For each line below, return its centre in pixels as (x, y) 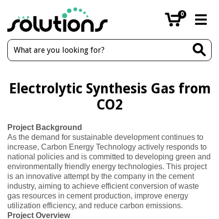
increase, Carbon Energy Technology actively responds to (107, 147)
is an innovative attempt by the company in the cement (101, 176)
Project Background (45, 127)
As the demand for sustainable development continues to (105, 137)
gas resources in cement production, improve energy (98, 196)
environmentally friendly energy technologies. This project (107, 166)
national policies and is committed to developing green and (109, 157)
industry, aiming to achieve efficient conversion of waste (103, 186)
